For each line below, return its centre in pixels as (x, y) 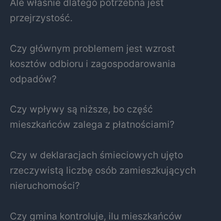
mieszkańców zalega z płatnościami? (92, 125)
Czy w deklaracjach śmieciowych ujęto (96, 155)
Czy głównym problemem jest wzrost (92, 48)
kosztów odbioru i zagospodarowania (93, 63)
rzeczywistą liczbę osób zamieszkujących (103, 170)
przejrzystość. (41, 18)
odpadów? (33, 79)
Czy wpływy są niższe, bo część (81, 109)
